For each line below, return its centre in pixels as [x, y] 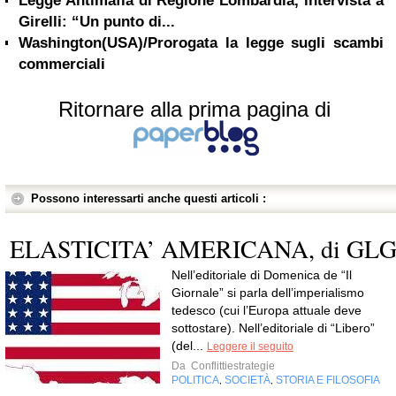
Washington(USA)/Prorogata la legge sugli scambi [201, 43]
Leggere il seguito [250, 346]
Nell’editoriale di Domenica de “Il [262, 275]
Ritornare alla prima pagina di [194, 109]
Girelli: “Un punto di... [97, 22]
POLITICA [195, 380]
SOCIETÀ [247, 380]
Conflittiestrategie [232, 366]
